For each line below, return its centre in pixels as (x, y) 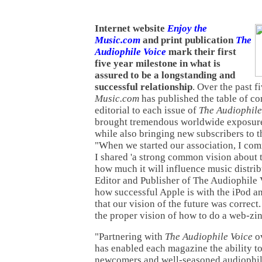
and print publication (188, 40)
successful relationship (144, 87)
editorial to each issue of (147, 110)
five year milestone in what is (158, 63)
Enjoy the (187, 28)
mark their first (201, 51)
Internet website (131, 28)
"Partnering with (130, 236)
